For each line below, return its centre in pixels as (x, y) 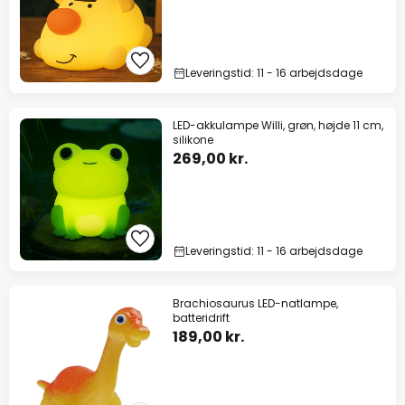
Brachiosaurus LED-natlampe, (255, 304)
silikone (193, 140)
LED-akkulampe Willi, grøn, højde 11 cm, (278, 126)
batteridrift (201, 318)
